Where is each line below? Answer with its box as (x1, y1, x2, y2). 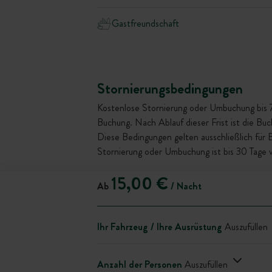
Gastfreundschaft (112, 16, 179, 30)
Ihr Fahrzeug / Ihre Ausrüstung (97, 220, 222, 234)
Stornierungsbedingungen (97, 78, 243, 99)
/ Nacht (168, 179, 202, 193)
